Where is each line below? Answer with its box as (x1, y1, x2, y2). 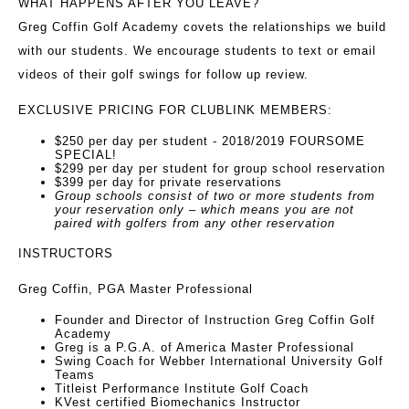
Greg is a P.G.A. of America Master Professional (55, 341, 354, 355)
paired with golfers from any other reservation (55, 216, 335, 231)
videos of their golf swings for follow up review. (18, 68, 309, 82)
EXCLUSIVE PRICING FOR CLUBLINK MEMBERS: (18, 103, 332, 118)
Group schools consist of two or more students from (55, 189, 375, 204)
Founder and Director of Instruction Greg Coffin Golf (55, 313, 375, 328)
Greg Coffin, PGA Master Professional (18, 282, 253, 297)
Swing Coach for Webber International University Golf (55, 354, 383, 369)
